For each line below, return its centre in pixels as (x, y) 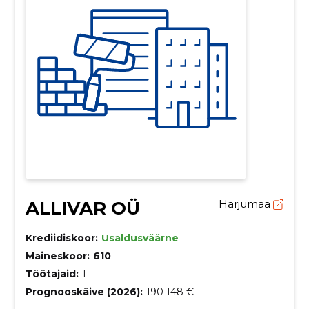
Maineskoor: (57, 256)
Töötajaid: (52, 274)
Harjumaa (246, 204)
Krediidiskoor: (61, 238)
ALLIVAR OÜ (82, 208)
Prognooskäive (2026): (84, 292)
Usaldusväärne (140, 238)
